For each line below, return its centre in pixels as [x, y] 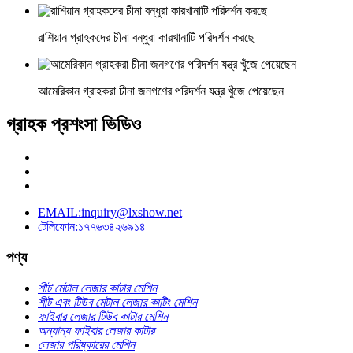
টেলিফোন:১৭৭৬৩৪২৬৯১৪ [92, 227]
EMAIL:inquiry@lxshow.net [110, 213]
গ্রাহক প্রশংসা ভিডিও [74, 124]
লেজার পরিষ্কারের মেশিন [86, 344]
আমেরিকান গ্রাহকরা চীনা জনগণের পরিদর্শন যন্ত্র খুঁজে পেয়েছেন [161, 91]
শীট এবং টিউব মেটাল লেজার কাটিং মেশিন [117, 302]
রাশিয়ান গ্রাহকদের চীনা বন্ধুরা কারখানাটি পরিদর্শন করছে [146, 37]
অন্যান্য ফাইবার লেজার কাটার [96, 330]
